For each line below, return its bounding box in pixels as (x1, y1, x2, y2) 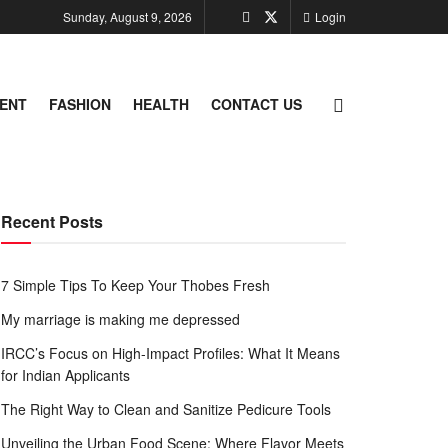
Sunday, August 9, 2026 (63, 8, 192, 25)
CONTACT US (211, 94, 302, 114)
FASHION (49, 94, 111, 114)
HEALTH (133, 94, 189, 114)
